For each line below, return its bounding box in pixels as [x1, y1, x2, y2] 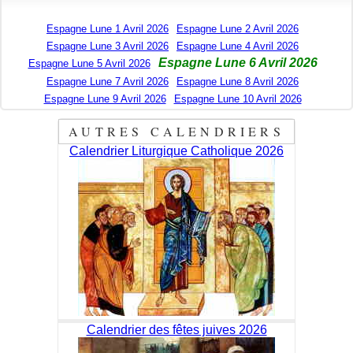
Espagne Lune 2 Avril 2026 [176, 23, 299, 35]
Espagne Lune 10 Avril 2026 [173, 93, 302, 106]
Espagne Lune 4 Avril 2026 [176, 40, 299, 53]
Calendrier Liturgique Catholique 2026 [69, 144, 284, 158]
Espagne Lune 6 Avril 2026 [158, 56, 318, 70]
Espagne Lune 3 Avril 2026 [46, 40, 169, 53]
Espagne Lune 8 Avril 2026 [176, 76, 299, 88]
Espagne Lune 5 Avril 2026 [28, 58, 150, 70]
